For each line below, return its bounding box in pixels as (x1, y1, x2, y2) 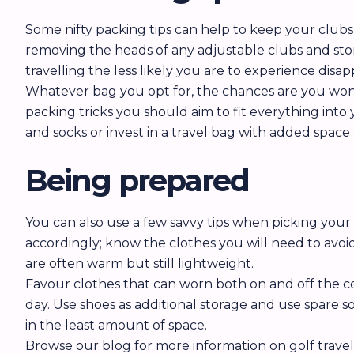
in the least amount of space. (25, 318, 207, 333)
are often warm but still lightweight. (25, 256, 254, 271)
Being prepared (25, 162, 250, 199)
